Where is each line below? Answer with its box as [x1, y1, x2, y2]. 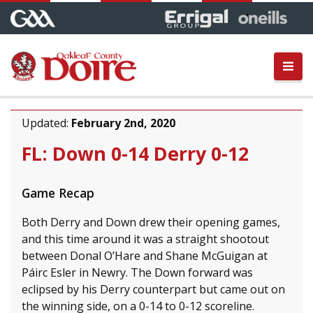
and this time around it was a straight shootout [22, 231, 269, 247]
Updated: [22, 115, 71, 131]
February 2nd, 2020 [71, 115, 175, 131]
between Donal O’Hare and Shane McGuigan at [22, 247, 268, 263]
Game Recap [22, 184, 94, 201]
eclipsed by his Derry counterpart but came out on [22, 281, 285, 297]
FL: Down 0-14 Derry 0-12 [22, 140, 249, 166]
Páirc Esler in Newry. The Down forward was [22, 264, 253, 280]
